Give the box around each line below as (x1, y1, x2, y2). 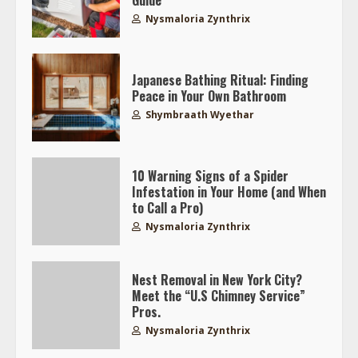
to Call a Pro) (132, 198, 203, 218)
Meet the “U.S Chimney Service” (132, 286, 305, 306)
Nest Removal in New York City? (132, 270, 302, 290)
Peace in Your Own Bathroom (132, 86, 286, 106)
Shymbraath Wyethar (143, 108, 254, 122)
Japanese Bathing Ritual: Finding (132, 70, 308, 90)
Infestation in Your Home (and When (132, 182, 326, 202)
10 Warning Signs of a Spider (132, 166, 288, 186)
